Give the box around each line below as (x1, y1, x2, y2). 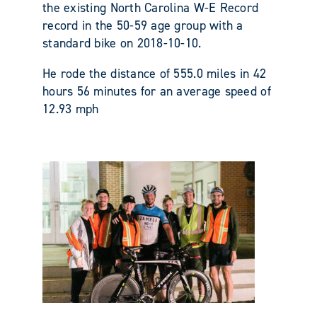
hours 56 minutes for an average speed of (42, 82, 271, 100)
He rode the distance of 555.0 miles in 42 (42, 64, 267, 82)
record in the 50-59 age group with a (42, 16, 243, 34)
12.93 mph (42, 100, 99, 117)
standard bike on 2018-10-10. (42, 34, 202, 52)
